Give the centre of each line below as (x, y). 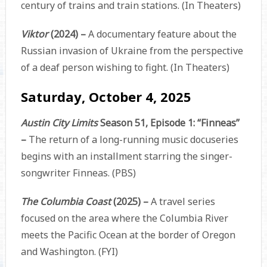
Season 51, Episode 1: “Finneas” (170, 123)
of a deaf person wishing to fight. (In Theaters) (125, 68)
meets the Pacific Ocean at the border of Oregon (128, 235)
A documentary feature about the (162, 34)
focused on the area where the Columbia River (124, 218)
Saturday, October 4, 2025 (106, 97)
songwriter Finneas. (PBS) (78, 173)
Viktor (35, 34)
